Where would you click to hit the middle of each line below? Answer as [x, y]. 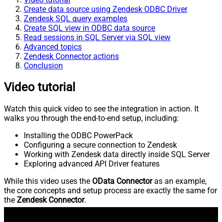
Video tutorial [40, 87]
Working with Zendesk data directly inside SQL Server [117, 154]
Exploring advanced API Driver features [92, 164]
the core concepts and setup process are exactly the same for [111, 190]
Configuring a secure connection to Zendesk [100, 145]
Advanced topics [53, 47]
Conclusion [43, 65]
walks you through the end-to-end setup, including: [91, 118]
